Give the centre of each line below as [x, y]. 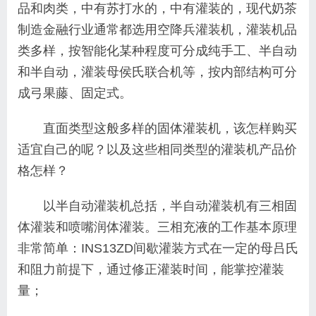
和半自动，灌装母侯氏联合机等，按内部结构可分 [157, 72]
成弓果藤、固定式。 [75, 93]
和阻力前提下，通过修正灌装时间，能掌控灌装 [151, 269]
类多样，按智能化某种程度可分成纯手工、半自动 [157, 50]
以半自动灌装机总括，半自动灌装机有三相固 [170, 206]
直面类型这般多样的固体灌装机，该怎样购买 [170, 128]
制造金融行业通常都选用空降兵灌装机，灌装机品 [157, 29]
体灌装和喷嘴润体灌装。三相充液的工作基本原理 [157, 227]
